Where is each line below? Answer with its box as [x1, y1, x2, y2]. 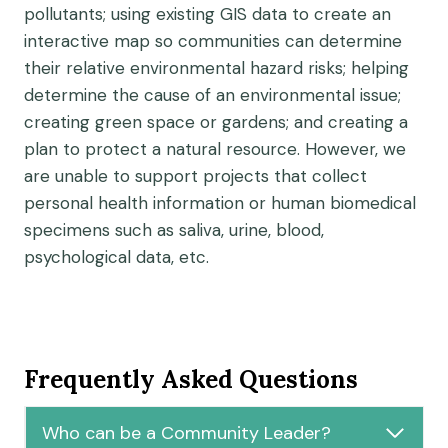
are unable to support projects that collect [24, 164, 367, 187]
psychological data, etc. [24, 245, 209, 268]
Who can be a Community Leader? [42, 420, 331, 445]
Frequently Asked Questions [24, 363, 358, 395]
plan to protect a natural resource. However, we [24, 137, 406, 160]
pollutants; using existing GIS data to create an [24, 2, 391, 25]
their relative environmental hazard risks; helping [24, 56, 409, 79]
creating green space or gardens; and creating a [24, 110, 408, 133]
